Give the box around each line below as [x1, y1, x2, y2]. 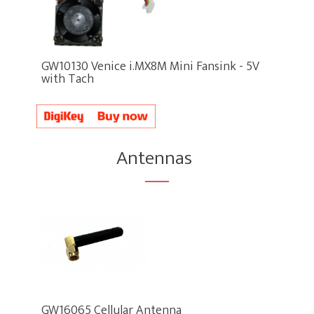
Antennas [116, 141, 193, 175]
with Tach [41, 68, 95, 90]
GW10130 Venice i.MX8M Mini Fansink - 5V [41, 55, 260, 77]
